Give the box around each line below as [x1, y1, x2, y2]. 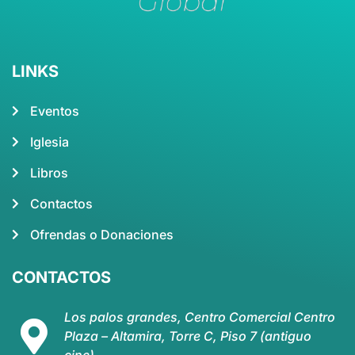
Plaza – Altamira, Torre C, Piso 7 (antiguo [64, 328, 312, 345]
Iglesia [29, 134, 69, 151]
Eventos [29, 103, 79, 120]
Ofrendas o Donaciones [29, 227, 174, 243]
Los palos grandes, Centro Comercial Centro [64, 309, 336, 326]
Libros [29, 165, 68, 181]
